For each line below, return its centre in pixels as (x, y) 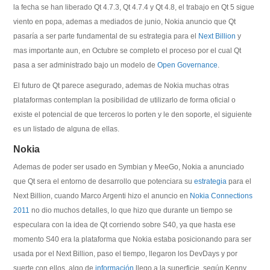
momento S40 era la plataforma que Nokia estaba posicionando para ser (133, 239)
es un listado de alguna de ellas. (67, 129)
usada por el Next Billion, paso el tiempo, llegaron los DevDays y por (126, 254)
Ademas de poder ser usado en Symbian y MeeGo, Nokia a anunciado (129, 167)
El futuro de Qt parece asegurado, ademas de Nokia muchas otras (121, 86)
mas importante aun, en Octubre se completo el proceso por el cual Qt (127, 51)
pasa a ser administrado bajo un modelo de (86, 65)
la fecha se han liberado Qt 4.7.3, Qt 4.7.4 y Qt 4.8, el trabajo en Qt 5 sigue (134, 7)
